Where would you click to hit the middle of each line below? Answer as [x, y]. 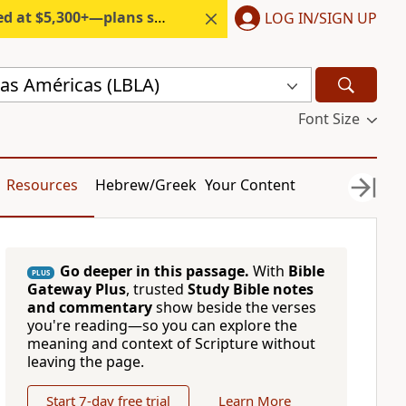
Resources [42, 185]
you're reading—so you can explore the [162, 325]
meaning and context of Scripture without [171, 343]
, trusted [156, 289]
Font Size [329, 119]
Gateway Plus [76, 289]
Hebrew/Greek [146, 185]
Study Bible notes [250, 289]
